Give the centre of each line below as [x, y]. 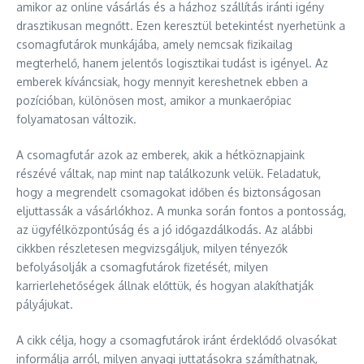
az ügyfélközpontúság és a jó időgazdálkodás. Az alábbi [165, 230]
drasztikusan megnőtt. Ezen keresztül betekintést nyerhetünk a [181, 26]
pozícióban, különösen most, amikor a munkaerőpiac [154, 100]
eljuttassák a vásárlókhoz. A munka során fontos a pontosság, [181, 211]
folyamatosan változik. [76, 119]
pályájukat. [45, 304]
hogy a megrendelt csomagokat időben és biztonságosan [169, 192]
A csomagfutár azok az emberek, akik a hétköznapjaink [160, 155]
